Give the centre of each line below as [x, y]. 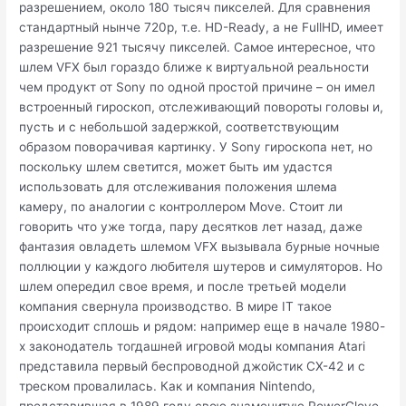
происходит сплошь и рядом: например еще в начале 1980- [203, 327]
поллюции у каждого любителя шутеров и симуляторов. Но [201, 267]
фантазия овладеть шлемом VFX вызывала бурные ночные [200, 247]
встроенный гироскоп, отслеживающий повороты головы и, [202, 107]
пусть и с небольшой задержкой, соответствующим [179, 127]
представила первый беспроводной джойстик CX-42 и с [193, 367]
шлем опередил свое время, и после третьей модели [183, 287]
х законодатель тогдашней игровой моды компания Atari [193, 347]
